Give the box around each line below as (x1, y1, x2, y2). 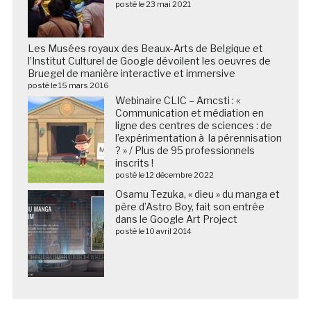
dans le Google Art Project (115, 212, 237, 225)
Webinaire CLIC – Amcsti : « (115, 94, 240, 106)
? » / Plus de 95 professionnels (115, 144, 255, 156)
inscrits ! (115, 156, 153, 169)
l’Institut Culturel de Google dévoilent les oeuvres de (27, 54, 271, 67)
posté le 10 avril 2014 (115, 226, 192, 236)
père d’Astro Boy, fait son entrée (115, 200, 264, 212)
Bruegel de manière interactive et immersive (27, 67, 235, 79)
